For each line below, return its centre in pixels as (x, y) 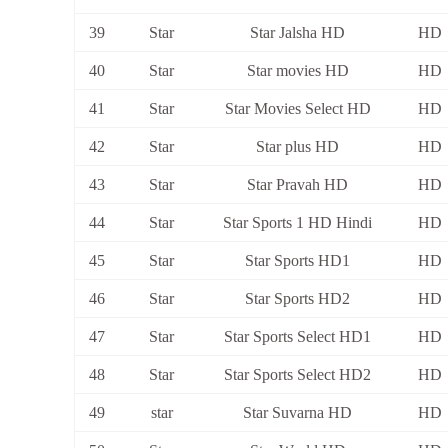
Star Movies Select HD (297, 109)
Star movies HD (297, 71)
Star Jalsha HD (297, 33)
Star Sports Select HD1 (297, 337)
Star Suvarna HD (297, 413)
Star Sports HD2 (297, 299)
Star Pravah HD (297, 185)
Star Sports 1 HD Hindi (297, 223)
